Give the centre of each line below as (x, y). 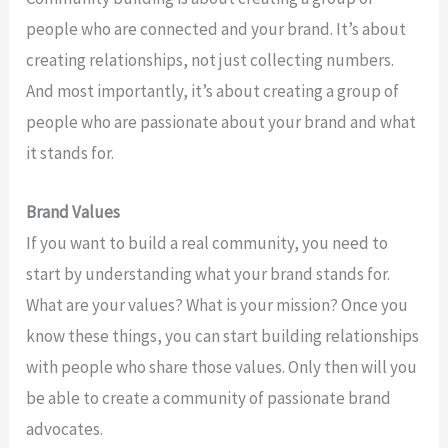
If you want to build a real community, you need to (207, 242)
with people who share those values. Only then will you (222, 366)
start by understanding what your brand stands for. (208, 273)
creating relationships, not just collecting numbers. (210, 60)
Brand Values (73, 211)
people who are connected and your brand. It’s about (216, 29)
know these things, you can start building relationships (223, 335)
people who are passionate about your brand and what (221, 122)
